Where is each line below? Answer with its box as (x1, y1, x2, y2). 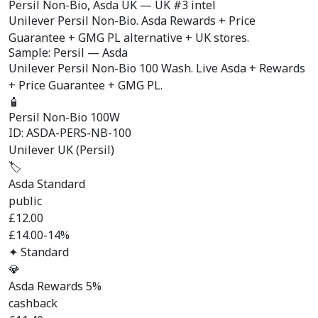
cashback (9, 295, 57, 311)
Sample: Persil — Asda (9, 45, 128, 60)
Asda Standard (9, 176, 85, 192)
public (9, 193, 42, 209)
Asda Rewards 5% (9, 278, 102, 294)
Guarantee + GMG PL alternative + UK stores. (9, 30, 249, 45)
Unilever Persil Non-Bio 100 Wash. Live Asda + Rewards (9, 60, 305, 76)
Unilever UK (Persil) (9, 142, 114, 158)
